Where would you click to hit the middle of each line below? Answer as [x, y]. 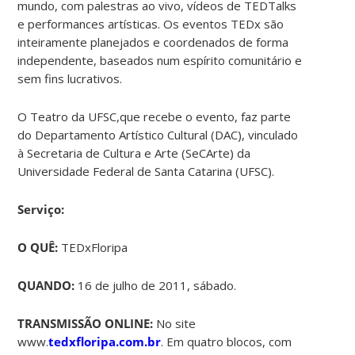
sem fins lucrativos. [70, 78]
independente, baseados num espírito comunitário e [160, 60]
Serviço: [41, 209]
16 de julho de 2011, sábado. [156, 285]
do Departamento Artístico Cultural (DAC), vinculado [158, 134]
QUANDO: [46, 285]
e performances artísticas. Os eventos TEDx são [151, 23]
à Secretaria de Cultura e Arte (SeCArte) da [134, 153]
